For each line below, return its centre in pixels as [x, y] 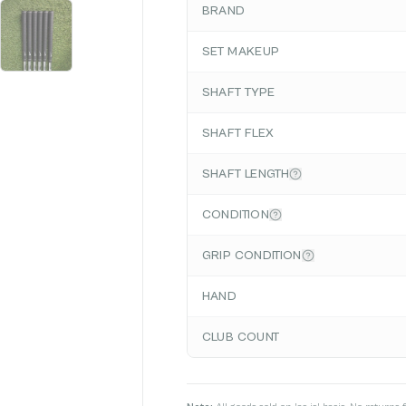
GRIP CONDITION [251, 256]
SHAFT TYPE [238, 93]
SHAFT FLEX [238, 134]
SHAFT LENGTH [245, 174]
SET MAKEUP [241, 52]
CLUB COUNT [241, 338]
